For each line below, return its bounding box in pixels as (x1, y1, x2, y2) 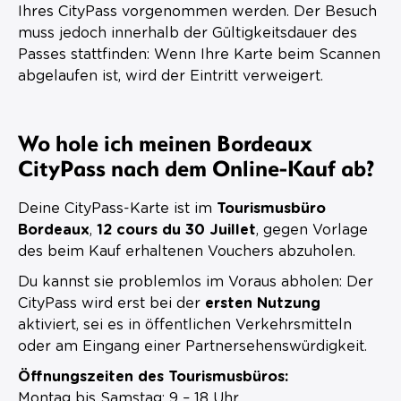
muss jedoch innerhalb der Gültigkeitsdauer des (18, 25, 357, 40)
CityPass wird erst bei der (18, 295, 205, 311)
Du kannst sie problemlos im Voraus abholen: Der (18, 274, 373, 289)
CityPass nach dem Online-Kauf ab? (18, 152, 374, 182)
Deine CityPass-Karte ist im (18, 200, 217, 216)
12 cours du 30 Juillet (97, 222, 256, 237)
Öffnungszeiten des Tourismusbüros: (18, 369, 288, 384)
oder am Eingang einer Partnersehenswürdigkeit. (18, 338, 367, 354)
